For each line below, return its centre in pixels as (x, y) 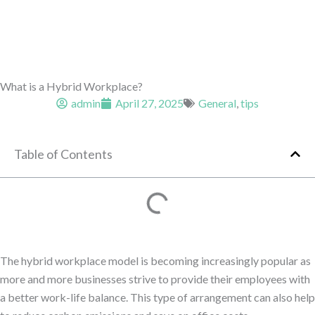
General (217, 103)
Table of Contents (63, 154)
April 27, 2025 (149, 103)
